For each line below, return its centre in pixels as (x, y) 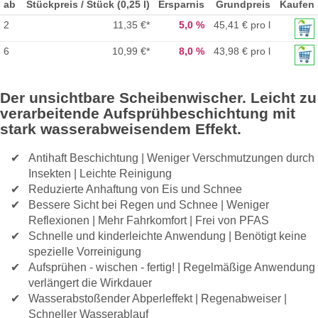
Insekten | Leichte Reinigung (100, 173)
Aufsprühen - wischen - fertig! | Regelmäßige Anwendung (172, 267)
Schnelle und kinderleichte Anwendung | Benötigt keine (168, 235)
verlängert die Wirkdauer (90, 282)
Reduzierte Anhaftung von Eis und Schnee (135, 188)
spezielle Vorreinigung (85, 251)
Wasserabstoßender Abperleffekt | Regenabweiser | (158, 298)
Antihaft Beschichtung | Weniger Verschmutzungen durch (171, 157)
